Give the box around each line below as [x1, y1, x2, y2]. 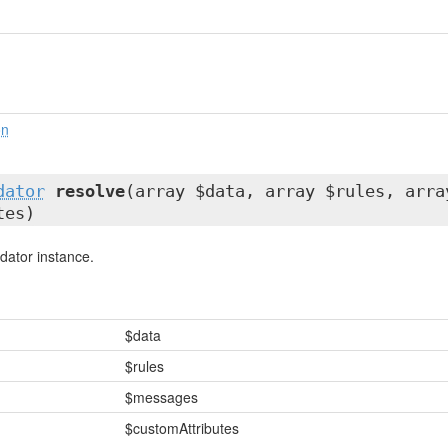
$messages [124, 387, 198, 407]
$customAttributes [124, 418, 239, 438]
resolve [54, 181, 125, 201]
